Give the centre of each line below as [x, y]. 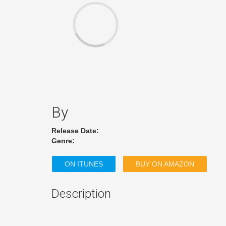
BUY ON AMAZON [165, 164]
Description [81, 194]
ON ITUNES [84, 164]
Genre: [63, 141]
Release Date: [75, 131]
